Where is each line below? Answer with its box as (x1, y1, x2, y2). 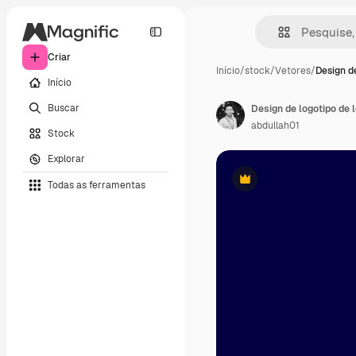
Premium (243, 178, 285, 192)
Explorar (48, 152, 85, 165)
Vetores (275, 64, 311, 77)
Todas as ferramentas (48, 178, 145, 192)
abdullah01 (251, 119, 300, 132)
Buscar (48, 101, 79, 114)
